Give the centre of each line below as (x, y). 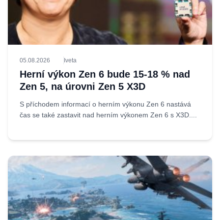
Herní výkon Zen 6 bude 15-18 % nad (105, 74)
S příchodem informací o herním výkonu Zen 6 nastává (105, 104)
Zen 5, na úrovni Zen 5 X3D (82, 86)
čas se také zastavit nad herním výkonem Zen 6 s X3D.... (108, 115)
